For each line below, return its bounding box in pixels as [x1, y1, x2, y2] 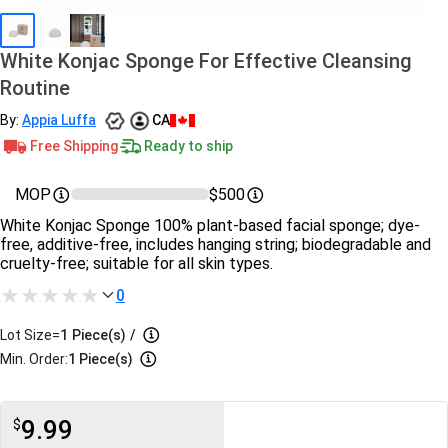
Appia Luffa [22, 112, 96, 128]
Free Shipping [30, 137, 118, 154]
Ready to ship [144, 137, 233, 154]
